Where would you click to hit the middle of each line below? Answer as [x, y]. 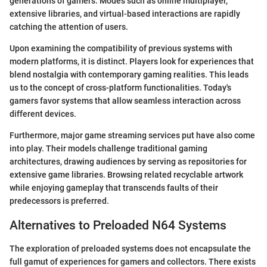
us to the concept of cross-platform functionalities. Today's [120, 88]
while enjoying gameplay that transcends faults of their [114, 188]
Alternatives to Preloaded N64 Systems [118, 226]
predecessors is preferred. [59, 201]
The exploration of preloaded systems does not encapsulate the [130, 248]
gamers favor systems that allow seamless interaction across [125, 101]
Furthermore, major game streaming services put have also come [132, 136]
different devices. [43, 114]
